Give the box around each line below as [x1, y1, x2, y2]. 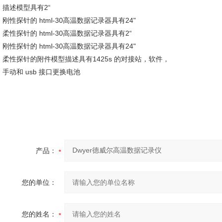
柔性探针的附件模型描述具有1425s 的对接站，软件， [2, 55, 169, 63]
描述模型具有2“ [2, 3, 51, 11]
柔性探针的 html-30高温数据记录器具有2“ [2, 29, 132, 37]
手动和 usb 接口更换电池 [2, 68, 80, 76]
